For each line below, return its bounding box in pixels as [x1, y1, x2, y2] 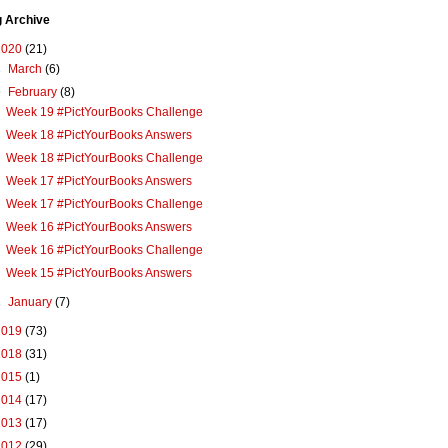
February [8, 85, 61, 100]
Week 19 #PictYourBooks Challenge [5, 105, 203, 120]
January [8, 295, 56, 310]
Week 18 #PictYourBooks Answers [5, 128, 192, 143]
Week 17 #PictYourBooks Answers [5, 174, 192, 189]
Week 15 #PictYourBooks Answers [5, 266, 192, 281]
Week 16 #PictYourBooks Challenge [5, 243, 203, 258]
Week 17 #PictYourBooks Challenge [5, 197, 203, 212]
